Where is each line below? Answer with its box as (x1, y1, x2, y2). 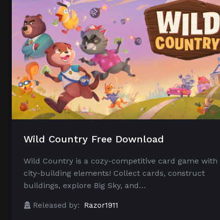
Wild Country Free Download (24, 133, 164, 145)
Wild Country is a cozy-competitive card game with (24, 156, 218, 166)
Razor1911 (84, 201, 118, 210)
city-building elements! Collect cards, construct (24, 168, 205, 178)
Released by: (33, 201, 80, 210)
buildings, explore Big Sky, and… (24, 181, 146, 191)
